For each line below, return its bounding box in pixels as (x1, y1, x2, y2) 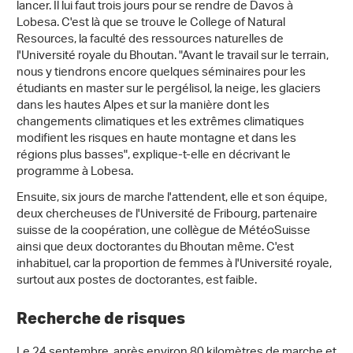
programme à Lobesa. (17, 160, 133, 185)
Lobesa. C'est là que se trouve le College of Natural (17, 11, 285, 36)
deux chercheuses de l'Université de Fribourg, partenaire (17, 203, 318, 228)
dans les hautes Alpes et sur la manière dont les (17, 94, 269, 119)
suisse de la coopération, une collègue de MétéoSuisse (17, 219, 310, 244)
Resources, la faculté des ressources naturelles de (17, 28, 284, 53)
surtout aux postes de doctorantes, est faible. (17, 269, 257, 294)
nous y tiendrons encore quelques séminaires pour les (17, 61, 306, 86)
